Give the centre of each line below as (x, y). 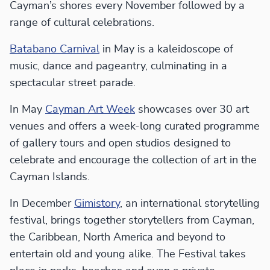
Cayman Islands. (50, 177)
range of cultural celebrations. (82, 23)
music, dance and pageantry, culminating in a (118, 67)
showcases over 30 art (192, 110)
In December (42, 204)
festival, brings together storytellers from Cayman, (132, 221)
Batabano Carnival (55, 50)
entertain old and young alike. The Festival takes (128, 255)
